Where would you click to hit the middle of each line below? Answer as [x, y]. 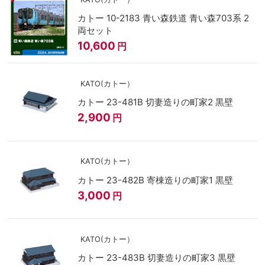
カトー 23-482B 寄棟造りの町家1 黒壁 [155, 180]
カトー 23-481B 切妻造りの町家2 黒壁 [155, 102]
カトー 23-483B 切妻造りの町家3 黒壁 [156, 258]
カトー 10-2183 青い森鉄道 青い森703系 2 [163, 18]
